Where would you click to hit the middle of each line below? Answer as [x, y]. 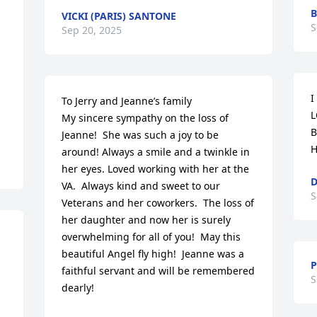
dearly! [78, 288]
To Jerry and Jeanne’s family [127, 101]
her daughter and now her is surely [146, 220]
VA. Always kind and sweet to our [141, 186]
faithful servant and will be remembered [158, 271]
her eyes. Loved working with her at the [156, 169]
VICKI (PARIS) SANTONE [119, 16]
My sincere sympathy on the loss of [145, 118]
